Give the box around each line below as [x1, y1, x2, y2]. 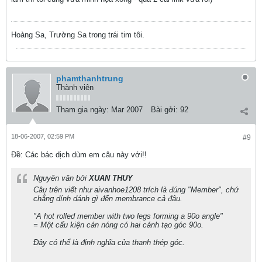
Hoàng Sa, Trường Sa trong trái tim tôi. [11, 30, 144, 39]
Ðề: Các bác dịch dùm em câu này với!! [11, 150, 147, 159]
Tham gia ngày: [56, 105, 109, 114]
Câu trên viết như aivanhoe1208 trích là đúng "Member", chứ [33, 185, 239, 194]
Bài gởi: [151, 105, 178, 114]
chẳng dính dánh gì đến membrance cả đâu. [33, 194, 182, 203]
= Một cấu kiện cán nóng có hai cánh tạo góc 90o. [33, 220, 204, 229]
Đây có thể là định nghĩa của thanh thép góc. [33, 238, 185, 247]
